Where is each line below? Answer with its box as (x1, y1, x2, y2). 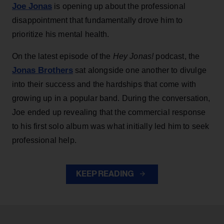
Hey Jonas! (112, 52, 154, 61)
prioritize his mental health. (12, 30, 109, 39)
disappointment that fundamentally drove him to (12, 16, 183, 25)
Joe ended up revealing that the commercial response (12, 108, 206, 117)
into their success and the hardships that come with (12, 80, 196, 89)
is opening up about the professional (52, 2, 185, 11)
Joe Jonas (12, 1, 52, 11)
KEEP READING (76, 170, 135, 178)
